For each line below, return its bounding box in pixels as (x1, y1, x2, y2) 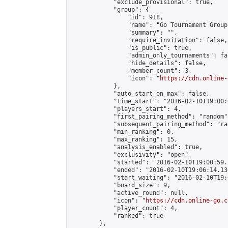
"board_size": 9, (71, 182, 170, 189)
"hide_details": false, (71, 60, 206, 67)
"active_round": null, (71, 189, 188, 196)
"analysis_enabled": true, (71, 144, 203, 151)
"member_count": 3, (71, 67, 192, 74)
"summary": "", (71, 29, 178, 36)
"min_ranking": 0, (71, 128, 174, 135)
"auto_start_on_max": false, (71, 90, 210, 97)
